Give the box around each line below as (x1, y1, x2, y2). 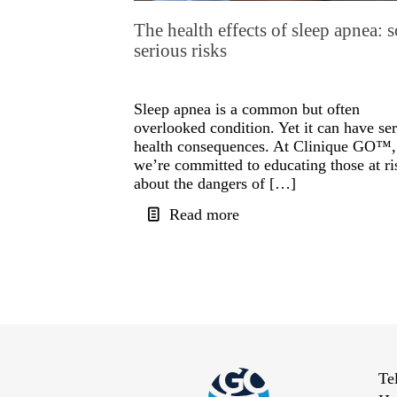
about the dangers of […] (133, 175, 296, 193)
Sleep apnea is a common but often (133, 100, 360, 119)
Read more (168, 206, 239, 224)
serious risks (133, 40, 227, 62)
